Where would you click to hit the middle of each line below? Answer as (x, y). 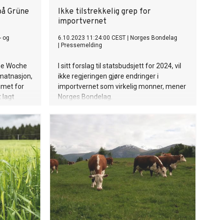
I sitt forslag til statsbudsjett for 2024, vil (120, 66)
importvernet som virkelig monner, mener (122, 86)
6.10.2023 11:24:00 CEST (92, 38)
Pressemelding (82, 45)
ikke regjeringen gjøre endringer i (108, 76)
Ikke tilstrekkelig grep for (104, 12)
